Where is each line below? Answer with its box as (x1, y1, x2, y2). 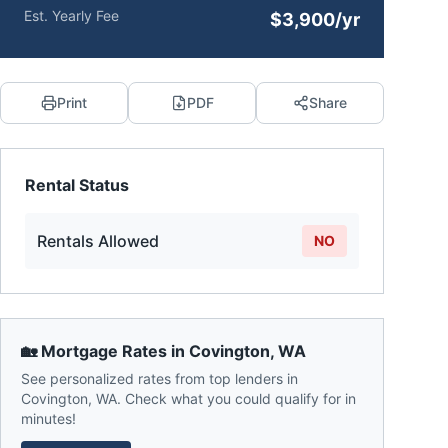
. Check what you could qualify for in (117, 390, 356, 407)
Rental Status (25, 175, 129, 195)
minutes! (21, 410, 76, 427)
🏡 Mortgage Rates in (21, 341, 189, 361)
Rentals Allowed (37, 231, 159, 251)
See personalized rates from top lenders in (21, 370, 298, 387)
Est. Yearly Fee (24, 7, 119, 24)
